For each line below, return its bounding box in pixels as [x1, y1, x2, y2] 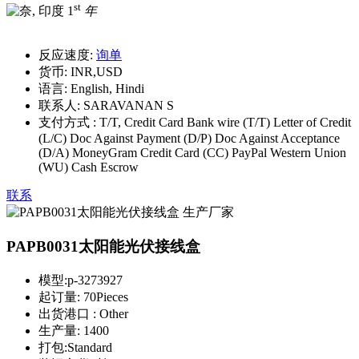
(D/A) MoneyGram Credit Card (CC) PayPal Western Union [38, 146, 346, 160]
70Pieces [83, 289, 128, 304]
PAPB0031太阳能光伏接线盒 [6, 238, 200, 256]
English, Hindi [67, 82, 144, 96]
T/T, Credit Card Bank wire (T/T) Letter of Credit [96, 115, 351, 130]
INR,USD [67, 65, 123, 79]
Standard [67, 340, 112, 354]
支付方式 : [38, 115, 96, 130]
